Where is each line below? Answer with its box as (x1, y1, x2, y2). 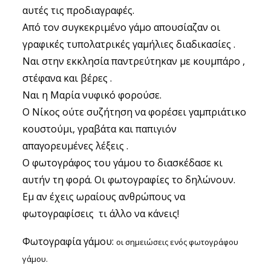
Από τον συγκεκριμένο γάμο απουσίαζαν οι (22, 20, 221, 34)
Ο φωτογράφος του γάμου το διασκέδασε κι (22, 155, 223, 169)
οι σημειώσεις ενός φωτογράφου (116, 236, 239, 247)
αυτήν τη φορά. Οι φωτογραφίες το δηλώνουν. (22, 172, 236, 186)
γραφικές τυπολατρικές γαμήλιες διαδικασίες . (22, 37, 236, 51)
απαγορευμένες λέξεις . (22, 139, 129, 152)
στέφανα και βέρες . (22, 71, 113, 85)
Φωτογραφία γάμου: (22, 234, 117, 248)
